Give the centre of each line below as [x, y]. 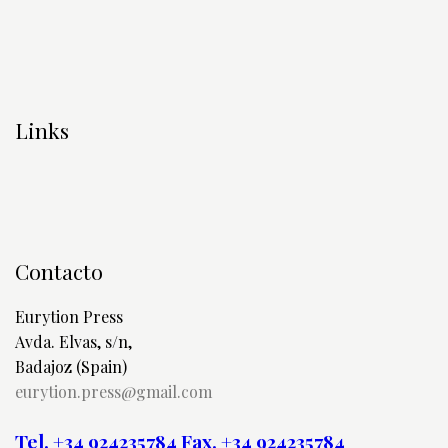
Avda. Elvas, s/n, [73, 341]
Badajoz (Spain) [71, 366]
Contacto [59, 270]
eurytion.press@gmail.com [113, 391]
